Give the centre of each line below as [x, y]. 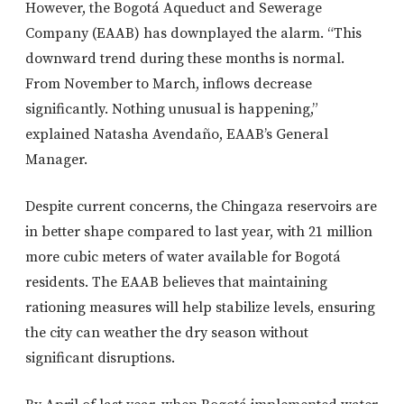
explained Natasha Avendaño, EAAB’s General [177, 135]
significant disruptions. [100, 358]
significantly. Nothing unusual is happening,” [172, 110]
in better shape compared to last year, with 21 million [199, 232]
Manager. [56, 160]
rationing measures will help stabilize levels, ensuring [200, 308]
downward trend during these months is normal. [185, 59]
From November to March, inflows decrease [169, 84]
